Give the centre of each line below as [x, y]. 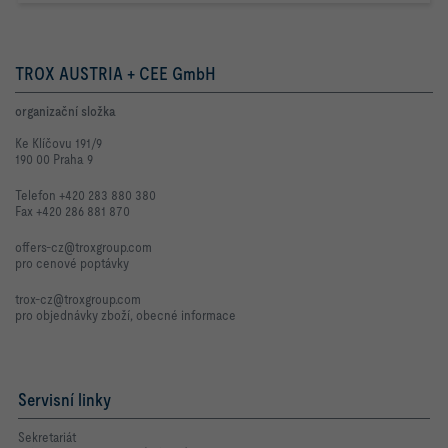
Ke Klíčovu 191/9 [58, 143]
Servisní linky [64, 399]
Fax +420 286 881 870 [72, 211]
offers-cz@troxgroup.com [83, 247]
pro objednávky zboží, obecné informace [125, 315]
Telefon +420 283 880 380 [85, 195]
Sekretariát [47, 437]
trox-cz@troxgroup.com [78, 299]
